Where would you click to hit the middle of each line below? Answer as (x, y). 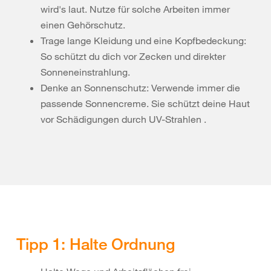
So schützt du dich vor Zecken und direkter (133, 56)
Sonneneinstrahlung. (85, 72)
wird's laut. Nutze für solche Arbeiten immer (135, 9)
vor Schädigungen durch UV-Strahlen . (125, 119)
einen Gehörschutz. (83, 25)
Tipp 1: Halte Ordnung (96, 244)
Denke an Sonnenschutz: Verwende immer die (140, 88)
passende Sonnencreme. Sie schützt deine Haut (145, 103)
